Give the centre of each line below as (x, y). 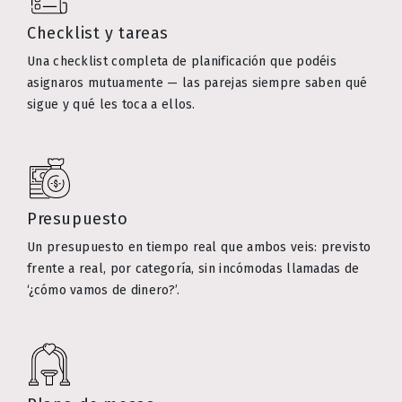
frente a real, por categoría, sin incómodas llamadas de (193, 269)
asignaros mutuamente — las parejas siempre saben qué (197, 83)
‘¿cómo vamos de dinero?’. (104, 291)
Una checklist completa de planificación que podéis (182, 62)
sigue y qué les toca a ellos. (111, 105)
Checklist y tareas (98, 34)
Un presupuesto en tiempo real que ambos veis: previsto (199, 248)
